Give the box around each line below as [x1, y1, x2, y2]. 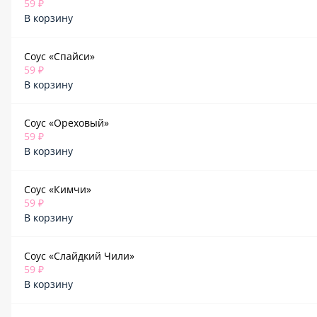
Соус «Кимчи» [24, 183, 91, 196]
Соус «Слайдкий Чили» [24, 249, 134, 263]
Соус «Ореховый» [24, 116, 109, 129]
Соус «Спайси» [24, 50, 95, 63]
